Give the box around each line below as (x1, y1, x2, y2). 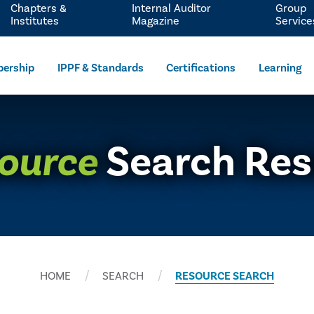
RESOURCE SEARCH (175, 269, 274, 283)
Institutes (10, 13, 59, 28)
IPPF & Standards (57, 61, 144, 75)
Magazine (132, 13, 180, 28)
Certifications (166, 61, 236, 75)
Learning (259, 61, 302, 75)
